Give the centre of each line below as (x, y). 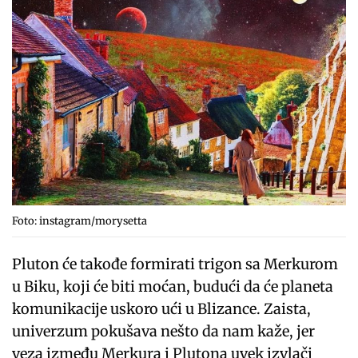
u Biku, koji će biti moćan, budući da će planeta (173, 286)
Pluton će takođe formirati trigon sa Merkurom (175, 264)
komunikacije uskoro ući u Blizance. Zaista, (162, 309)
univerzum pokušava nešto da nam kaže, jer (164, 331)
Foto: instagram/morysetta (80, 221)
